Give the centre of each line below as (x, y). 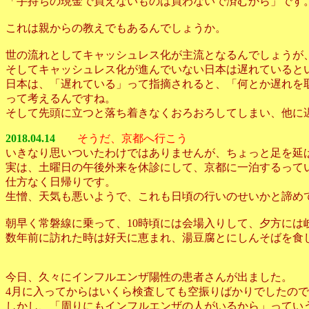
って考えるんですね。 (61, 98)
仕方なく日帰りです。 (61, 182)
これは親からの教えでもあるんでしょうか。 (116, 28)
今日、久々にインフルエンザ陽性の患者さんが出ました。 (149, 277)
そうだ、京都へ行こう (132, 138)
